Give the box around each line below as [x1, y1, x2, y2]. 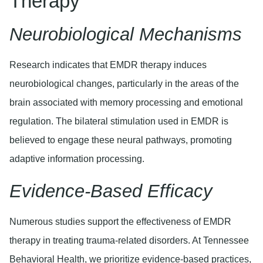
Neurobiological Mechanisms [9, 24, 242, 45]
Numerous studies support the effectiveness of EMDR [9, 217, 231, 227]
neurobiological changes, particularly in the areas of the [9, 79, 239, 89]
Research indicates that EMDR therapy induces [9, 60, 207, 70]
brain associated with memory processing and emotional [9, 97, 243, 108]
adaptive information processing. [9, 154, 144, 164]
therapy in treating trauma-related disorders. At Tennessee [9, 235, 249, 246]
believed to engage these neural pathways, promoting [9, 135, 232, 146]
